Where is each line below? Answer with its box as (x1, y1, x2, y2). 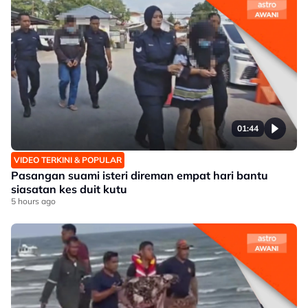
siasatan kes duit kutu (11, 182, 127, 196)
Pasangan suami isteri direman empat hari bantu (11, 168, 268, 182)
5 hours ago (11, 196, 56, 206)
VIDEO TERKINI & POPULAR (14, 155, 122, 165)
